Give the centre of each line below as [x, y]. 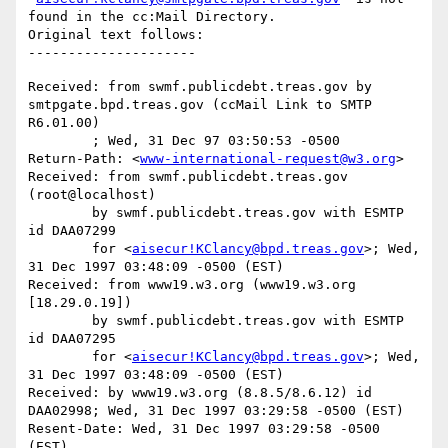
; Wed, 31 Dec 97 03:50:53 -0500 [60, 141]
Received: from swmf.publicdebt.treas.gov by [200, 87]
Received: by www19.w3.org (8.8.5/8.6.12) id [200, 393]
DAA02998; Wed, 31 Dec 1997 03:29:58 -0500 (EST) [216, 411]
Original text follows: [116, 35]
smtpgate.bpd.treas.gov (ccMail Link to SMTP [200, 105]
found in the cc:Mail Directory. [152, 17]
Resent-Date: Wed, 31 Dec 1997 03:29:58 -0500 [204, 429]
